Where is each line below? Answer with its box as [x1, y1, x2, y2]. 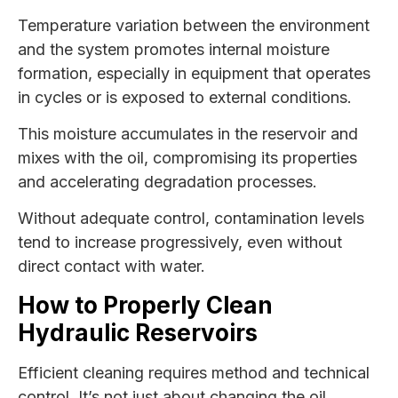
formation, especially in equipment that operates [18, 63, 370, 83]
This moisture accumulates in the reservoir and [18, 124, 358, 144]
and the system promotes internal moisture [18, 39, 330, 59]
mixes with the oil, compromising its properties [18, 148, 357, 168]
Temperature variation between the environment [18, 15, 370, 35]
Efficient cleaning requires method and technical [18, 362, 370, 382]
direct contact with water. [18, 257, 205, 276]
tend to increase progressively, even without [18, 233, 342, 252]
